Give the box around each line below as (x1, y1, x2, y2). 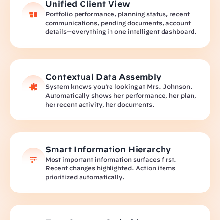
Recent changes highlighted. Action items (45, 165, 175, 171)
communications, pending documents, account (45, 19, 191, 26)
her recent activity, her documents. (45, 101, 155, 108)
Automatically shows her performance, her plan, (45, 92, 196, 99)
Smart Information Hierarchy (45, 145, 171, 154)
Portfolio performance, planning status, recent (45, 10, 190, 17)
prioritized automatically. (45, 173, 125, 180)
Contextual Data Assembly (45, 72, 162, 81)
